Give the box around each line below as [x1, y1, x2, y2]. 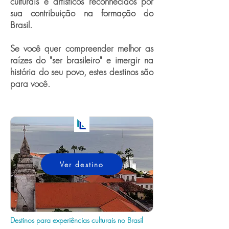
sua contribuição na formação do [10, 7, 153, 19]
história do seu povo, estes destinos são [10, 66, 153, 78]
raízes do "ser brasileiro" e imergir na [10, 54, 153, 66]
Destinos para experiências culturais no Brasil [10, 215, 143, 225]
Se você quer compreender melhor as [10, 42, 153, 54]
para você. [10, 78, 50, 89]
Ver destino [59, 159, 104, 169]
